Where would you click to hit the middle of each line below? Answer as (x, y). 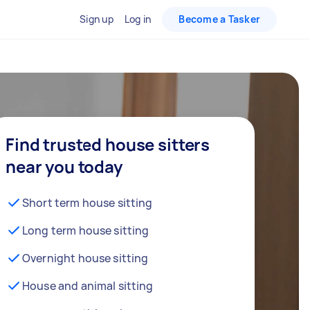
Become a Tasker (219, 19)
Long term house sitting (86, 230)
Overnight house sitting (85, 258)
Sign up (97, 19)
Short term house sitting (88, 203)
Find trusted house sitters (108, 144)
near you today (64, 166)
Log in (138, 19)
